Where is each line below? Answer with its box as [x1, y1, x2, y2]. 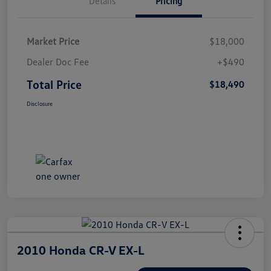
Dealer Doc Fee [27, 56, 89, 68]
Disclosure [27, 100, 53, 108]
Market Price [27, 35, 79, 48]
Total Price [27, 77, 82, 92]
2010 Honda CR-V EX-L [17, 243, 145, 258]
